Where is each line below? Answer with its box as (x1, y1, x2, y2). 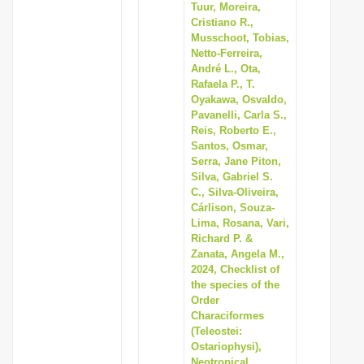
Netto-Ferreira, (191, 47, 262, 59)
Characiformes (191, 310, 264, 322)
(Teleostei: (191, 325, 242, 337)
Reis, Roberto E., (191, 124, 276, 136)
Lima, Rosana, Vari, (191, 217, 289, 229)
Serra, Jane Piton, (191, 155, 281, 167)
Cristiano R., (191, 16, 253, 28)
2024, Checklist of (191, 263, 279, 275)
